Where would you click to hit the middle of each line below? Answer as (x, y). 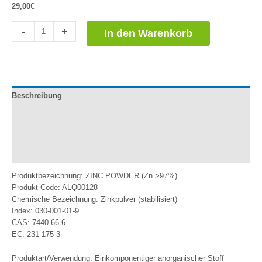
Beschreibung (37, 95)
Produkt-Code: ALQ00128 (55, 188)
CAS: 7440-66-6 (39, 223)
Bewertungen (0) (41, 153)
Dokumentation (39, 115)
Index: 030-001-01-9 (45, 211)
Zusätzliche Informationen (59, 134)
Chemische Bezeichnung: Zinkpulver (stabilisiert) (94, 199)
